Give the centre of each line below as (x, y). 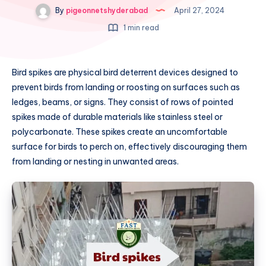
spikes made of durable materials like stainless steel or (117, 117)
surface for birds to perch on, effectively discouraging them (129, 147)
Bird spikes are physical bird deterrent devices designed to (125, 73)
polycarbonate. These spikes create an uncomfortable (120, 132)
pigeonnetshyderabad (106, 10)
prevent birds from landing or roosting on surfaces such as (126, 88)
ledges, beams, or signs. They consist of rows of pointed (123, 102)
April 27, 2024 (198, 10)
